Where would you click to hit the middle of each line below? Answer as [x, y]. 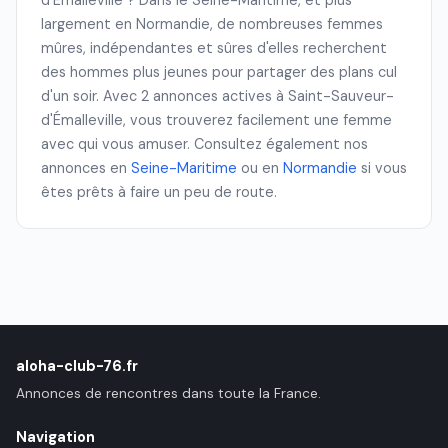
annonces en [86, 168]
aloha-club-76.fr [77, 366]
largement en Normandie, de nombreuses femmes [212, 24]
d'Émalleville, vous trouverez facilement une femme [216, 120]
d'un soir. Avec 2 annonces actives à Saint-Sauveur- [217, 96]
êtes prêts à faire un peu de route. [159, 192]
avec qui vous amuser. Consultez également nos [204, 144]
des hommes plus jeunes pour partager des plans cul [219, 72]
